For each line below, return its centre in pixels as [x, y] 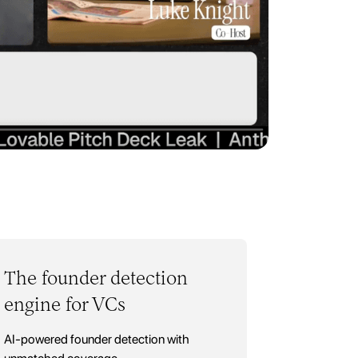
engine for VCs [65, 304]
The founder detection [96, 277]
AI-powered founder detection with [97, 339]
